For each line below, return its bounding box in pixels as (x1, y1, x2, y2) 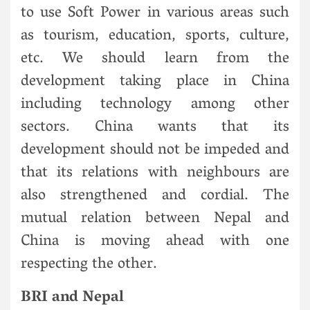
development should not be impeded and (21, 136, 289, 165)
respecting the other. (21, 250, 157, 280)
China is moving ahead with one (21, 227, 289, 257)
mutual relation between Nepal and (21, 204, 289, 234)
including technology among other (21, 90, 289, 120)
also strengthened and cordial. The (21, 181, 289, 211)
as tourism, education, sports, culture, (21, 21, 289, 51)
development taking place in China (21, 67, 289, 97)
